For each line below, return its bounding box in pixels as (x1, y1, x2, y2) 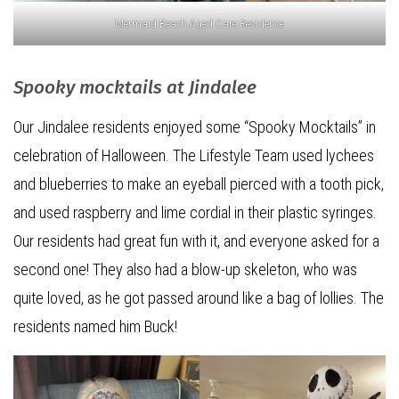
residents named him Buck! (13, 317, 177, 336)
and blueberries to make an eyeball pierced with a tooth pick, (13, 175, 384, 193)
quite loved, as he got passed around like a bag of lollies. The (13, 289, 384, 307)
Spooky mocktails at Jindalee (13, 77, 256, 99)
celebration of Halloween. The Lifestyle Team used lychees (13, 146, 374, 165)
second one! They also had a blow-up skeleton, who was (13, 260, 357, 279)
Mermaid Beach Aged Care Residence (115, 17, 284, 30)
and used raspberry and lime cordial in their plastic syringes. (13, 203, 377, 222)
